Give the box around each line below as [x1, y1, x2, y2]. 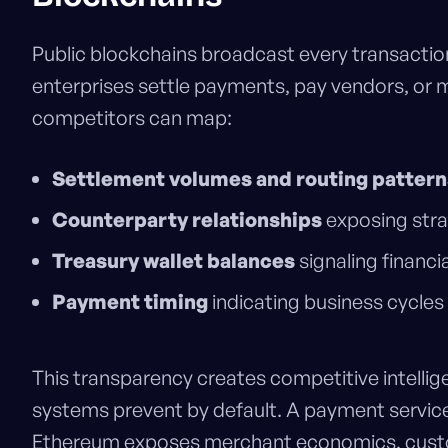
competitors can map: [32, 105, 232, 131]
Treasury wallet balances [52, 248, 295, 274]
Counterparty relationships [52, 207, 322, 233]
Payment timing [52, 289, 208, 315]
